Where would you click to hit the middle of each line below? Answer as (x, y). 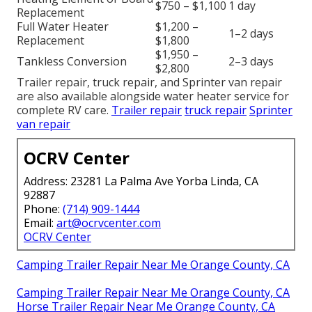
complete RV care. (64, 110)
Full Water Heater (63, 26)
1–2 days (251, 33)
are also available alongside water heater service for (153, 96)
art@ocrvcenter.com (109, 223)
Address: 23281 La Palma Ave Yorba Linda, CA (141, 181)
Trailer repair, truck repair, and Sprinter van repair (149, 82)
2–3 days (251, 61)
